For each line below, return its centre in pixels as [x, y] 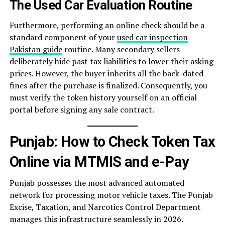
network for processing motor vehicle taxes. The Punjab [111, 195]
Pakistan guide [36, 49]
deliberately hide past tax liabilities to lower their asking [111, 62]
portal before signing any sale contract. [82, 110]
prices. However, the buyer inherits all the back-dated [106, 74]
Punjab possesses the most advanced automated [97, 183]
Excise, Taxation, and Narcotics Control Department [105, 207]
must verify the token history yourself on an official [103, 98]
